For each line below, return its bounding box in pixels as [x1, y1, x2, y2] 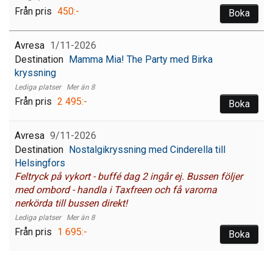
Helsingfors [15, 157, 65, 169]
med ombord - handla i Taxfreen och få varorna [15, 184, 217, 196]
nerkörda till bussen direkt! [15, 197, 127, 210]
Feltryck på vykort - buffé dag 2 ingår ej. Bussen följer [15, 171, 243, 183]
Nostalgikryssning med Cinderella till [69, 144, 225, 156]
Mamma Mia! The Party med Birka [69, 53, 213, 65]
